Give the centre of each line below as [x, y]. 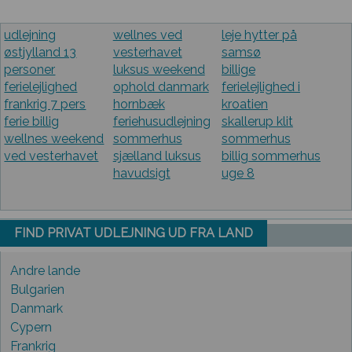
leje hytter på [259, 35]
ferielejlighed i [260, 87]
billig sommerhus [271, 156]
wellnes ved [147, 35]
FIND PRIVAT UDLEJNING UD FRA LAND [134, 233]
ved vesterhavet [51, 156]
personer [30, 70]
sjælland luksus [157, 156]
